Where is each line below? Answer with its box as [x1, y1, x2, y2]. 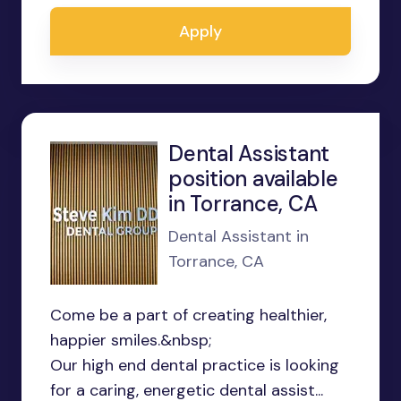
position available [168, 165, 338, 192]
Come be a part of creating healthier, [50, 304, 327, 326]
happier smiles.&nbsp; [50, 329, 211, 351]
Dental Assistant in [168, 226, 309, 247]
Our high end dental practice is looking [50, 354, 339, 376]
